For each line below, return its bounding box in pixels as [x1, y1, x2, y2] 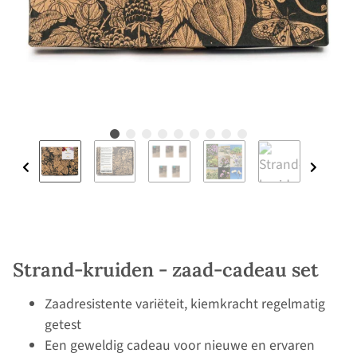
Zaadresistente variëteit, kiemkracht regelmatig [45, 294, 325, 315]
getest [45, 315, 81, 335]
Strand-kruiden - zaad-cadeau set [13, 257, 319, 283]
